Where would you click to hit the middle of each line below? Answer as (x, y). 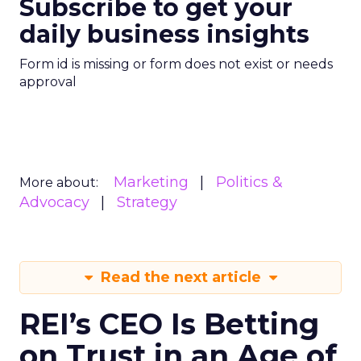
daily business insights (164, 34)
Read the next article (180, 277)
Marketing (151, 182)
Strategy (147, 202)
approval (48, 82)
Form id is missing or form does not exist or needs (176, 64)
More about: (59, 183)
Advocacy (54, 202)
